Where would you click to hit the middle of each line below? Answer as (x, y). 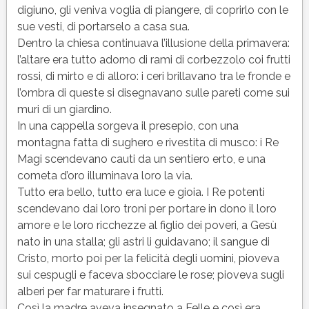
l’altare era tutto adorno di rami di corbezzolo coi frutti (153, 59)
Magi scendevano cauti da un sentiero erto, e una (141, 159)
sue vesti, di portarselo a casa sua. (103, 26)
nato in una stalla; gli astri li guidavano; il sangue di (143, 241)
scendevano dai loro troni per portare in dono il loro (147, 208)
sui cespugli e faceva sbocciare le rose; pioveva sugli (150, 275)
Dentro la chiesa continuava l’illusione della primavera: (153, 43)
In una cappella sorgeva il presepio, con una (128, 126)
